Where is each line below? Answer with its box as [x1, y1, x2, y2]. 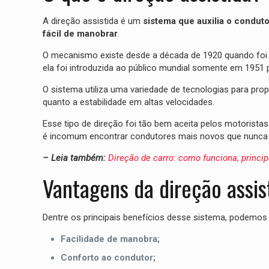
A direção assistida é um [42, 16, 143, 27]
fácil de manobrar [42, 28, 118, 40]
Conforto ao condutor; [60, 252, 156, 264]
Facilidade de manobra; [60, 234, 160, 245]
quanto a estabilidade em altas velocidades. [42, 97, 214, 108]
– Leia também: [42, 153, 108, 164]
